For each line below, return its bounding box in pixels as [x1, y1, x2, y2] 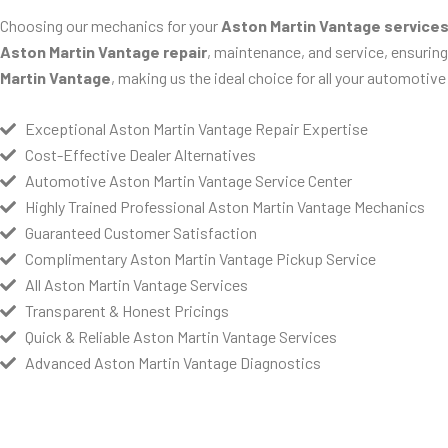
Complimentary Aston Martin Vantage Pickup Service [25, 249, 376, 269]
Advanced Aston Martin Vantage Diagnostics [25, 353, 321, 373]
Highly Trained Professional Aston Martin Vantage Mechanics [25, 197, 425, 217]
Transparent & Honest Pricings [25, 301, 229, 321]
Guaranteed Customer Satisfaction [25, 223, 257, 243]
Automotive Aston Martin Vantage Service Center [25, 171, 352, 191]
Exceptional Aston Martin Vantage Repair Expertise [25, 119, 368, 139]
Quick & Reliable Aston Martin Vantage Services [25, 327, 337, 347]
